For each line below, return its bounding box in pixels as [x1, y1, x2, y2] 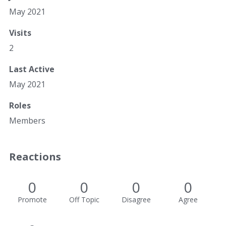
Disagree [121, 195, 151, 204]
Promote [17, 195, 47, 204]
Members [9, 115, 45, 126]
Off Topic [69, 195, 99, 204]
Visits [9, 27, 31, 38]
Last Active [9, 64, 54, 75]
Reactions [9, 150, 61, 163]
